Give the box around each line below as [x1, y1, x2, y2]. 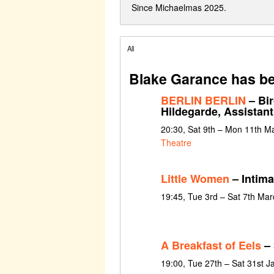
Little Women [160, 170, 229, 187]
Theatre [160, 136, 191, 149]
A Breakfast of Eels [160, 237, 261, 254]
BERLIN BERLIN [160, 92, 246, 108]
